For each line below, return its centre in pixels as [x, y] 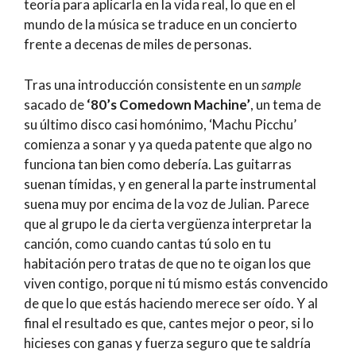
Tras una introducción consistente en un [143, 84]
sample [281, 84]
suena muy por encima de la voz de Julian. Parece [166, 203]
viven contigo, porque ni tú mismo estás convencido [176, 283]
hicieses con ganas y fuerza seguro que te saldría [167, 342]
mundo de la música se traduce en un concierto [161, 25]
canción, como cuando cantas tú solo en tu [147, 243]
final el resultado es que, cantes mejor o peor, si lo [169, 323]
